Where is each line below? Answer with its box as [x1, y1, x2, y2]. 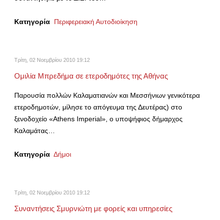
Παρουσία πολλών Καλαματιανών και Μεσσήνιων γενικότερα [14, 91, 200, 100]
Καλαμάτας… [14, 127, 55, 135]
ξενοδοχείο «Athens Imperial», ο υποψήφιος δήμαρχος [14, 115, 183, 123]
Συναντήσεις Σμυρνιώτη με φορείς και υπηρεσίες [14, 205, 172, 213]
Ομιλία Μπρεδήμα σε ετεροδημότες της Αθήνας [14, 72, 168, 81]
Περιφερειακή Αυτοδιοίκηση [54, 18, 137, 26]
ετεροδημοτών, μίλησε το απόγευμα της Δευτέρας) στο [14, 103, 182, 111]
